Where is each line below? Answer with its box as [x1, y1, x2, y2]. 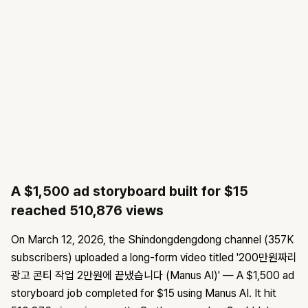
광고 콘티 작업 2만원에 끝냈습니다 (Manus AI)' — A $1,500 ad [11, 269, 294, 283]
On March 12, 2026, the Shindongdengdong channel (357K [11, 233, 294, 247]
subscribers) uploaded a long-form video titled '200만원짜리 [11, 251, 297, 265]
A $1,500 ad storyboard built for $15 [11, 183, 248, 200]
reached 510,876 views [11, 202, 164, 219]
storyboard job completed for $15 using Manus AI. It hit [11, 287, 276, 300]
